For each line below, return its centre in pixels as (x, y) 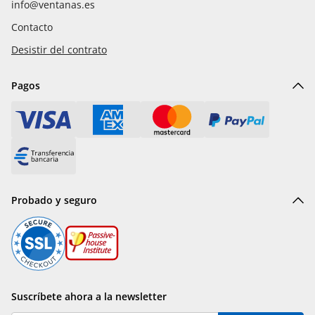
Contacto (32, 27)
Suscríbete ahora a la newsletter (89, 297)
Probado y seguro (54, 200)
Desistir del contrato (59, 49)
